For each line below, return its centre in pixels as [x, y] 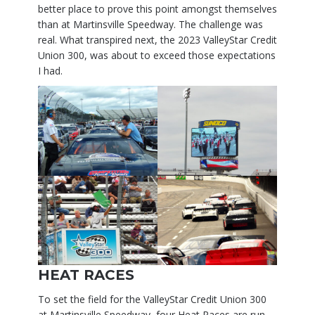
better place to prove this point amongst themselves [157, 8]
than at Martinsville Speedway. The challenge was [150, 24]
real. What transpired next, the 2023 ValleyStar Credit [157, 39]
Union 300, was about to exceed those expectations [157, 55]
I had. [50, 70]
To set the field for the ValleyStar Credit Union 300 [152, 300]
